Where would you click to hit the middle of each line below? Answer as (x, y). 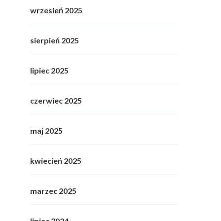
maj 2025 (46, 131)
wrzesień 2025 (56, 10)
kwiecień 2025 (56, 161)
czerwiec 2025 (56, 101)
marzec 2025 (53, 191)
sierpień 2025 (55, 40)
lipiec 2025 (49, 71)
